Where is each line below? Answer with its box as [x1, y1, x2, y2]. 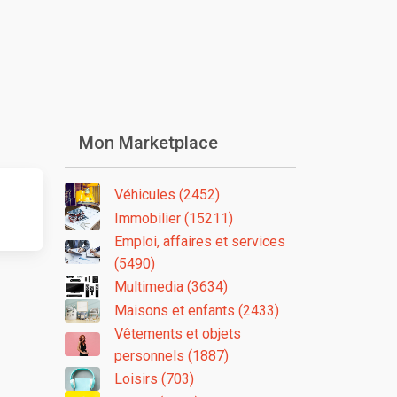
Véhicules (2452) [114, 185, 220, 203]
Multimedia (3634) [114, 277, 228, 295]
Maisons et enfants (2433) [114, 301, 279, 319]
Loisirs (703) [114, 370, 194, 387]
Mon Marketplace [79, 131, 218, 153]
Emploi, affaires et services [114, 232, 285, 250]
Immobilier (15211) [114, 209, 233, 227]
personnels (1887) [114, 346, 229, 364]
